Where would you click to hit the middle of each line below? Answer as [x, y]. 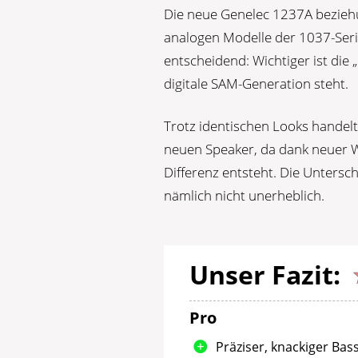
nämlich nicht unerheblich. [245, 195]
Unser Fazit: [265, 274]
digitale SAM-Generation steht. [257, 83]
